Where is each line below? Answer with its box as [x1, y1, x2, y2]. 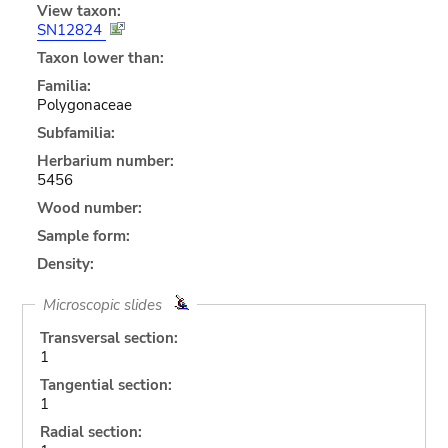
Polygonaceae [36, 94, 132, 115]
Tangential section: [39, 374, 172, 395]
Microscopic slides [42, 294, 174, 315]
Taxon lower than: [36, 47, 164, 68]
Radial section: [39, 421, 142, 442]
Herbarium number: [36, 150, 174, 171]
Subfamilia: [36, 122, 115, 143]
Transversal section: [39, 327, 178, 348]
